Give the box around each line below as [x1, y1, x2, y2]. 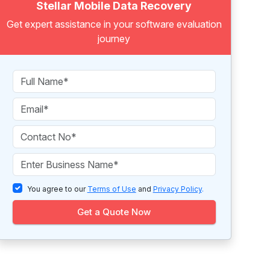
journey [98, 33, 131, 45]
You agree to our [27, 184, 87, 193]
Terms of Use [87, 184, 136, 193]
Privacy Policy [152, 184, 202, 193]
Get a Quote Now [77, 206, 151, 218]
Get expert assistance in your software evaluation [6, 18, 222, 30]
